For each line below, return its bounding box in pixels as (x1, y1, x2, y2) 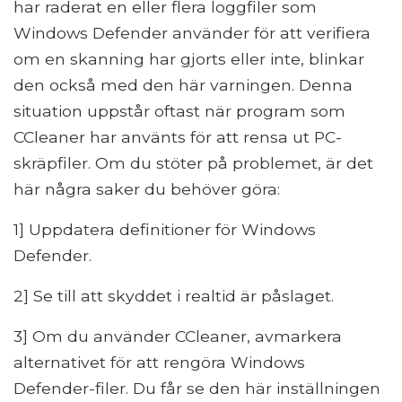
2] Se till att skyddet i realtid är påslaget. (13, 285, 334, 305)
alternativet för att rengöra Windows (13, 352, 305, 371)
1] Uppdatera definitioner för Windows (13, 219, 316, 239)
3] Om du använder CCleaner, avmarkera (13, 326, 342, 345)
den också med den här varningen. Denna (13, 74, 353, 94)
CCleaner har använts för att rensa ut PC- (13, 127, 342, 146)
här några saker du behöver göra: (13, 179, 280, 198)
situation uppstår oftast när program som (13, 100, 345, 120)
